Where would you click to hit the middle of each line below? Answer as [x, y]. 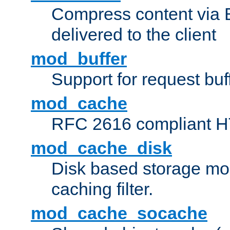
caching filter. [102, 189]
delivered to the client [134, 35]
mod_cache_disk [101, 148]
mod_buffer [79, 59]
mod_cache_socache [119, 213]
